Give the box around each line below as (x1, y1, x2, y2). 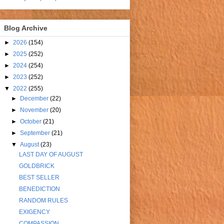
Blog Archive (4, 24, 47, 32)
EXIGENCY (18, 208, 50, 216)
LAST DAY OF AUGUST (18, 151, 83, 158)
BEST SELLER (18, 174, 59, 181)
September (20, 129, 52, 137)
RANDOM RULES (18, 197, 68, 204)
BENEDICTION (18, 185, 60, 193)
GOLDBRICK (18, 162, 54, 170)
